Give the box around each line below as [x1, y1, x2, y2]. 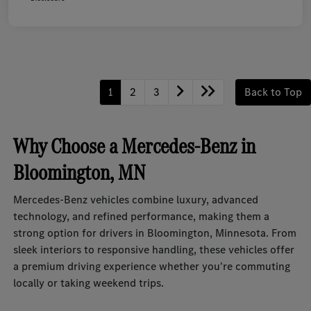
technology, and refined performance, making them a [13, 209, 270, 224]
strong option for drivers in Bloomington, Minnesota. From [13, 226, 297, 241]
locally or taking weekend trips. [13, 276, 165, 291]
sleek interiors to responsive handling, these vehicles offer [13, 242, 295, 258]
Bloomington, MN [13, 158, 146, 188]
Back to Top [244, 85, 302, 100]
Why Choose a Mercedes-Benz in [13, 131, 256, 162]
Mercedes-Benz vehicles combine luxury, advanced [13, 192, 259, 208]
